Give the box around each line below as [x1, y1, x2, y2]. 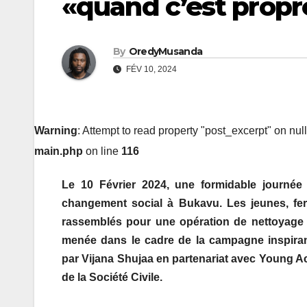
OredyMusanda [128, 45, 203, 58]
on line [83, 145, 121, 158]
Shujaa [116, 253, 153, 265]
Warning [34, 125, 77, 137]
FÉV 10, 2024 [124, 64, 177, 75]
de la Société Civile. [62, 271, 162, 284]
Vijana [82, 253, 114, 265]
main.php [34, 145, 83, 158]
